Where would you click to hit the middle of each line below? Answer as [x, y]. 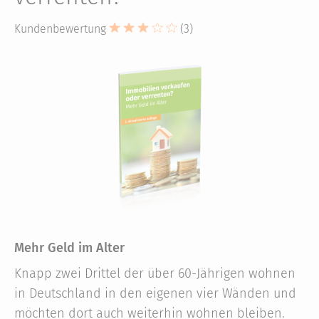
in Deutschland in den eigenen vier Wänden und [155, 293]
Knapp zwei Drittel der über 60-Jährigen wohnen [155, 273]
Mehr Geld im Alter [69, 248]
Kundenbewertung [60, 29]
